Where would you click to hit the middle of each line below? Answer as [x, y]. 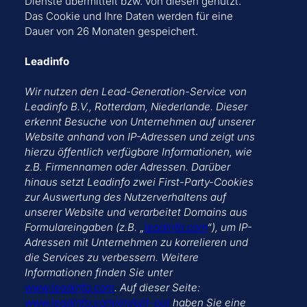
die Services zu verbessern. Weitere [111, 258]
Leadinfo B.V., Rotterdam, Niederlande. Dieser [136, 107]
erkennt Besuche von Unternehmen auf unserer [139, 122]
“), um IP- [229, 228]
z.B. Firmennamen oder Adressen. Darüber [127, 167]
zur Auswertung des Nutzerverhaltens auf [125, 197]
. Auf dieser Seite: [157, 288]
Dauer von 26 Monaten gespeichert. [111, 32]
